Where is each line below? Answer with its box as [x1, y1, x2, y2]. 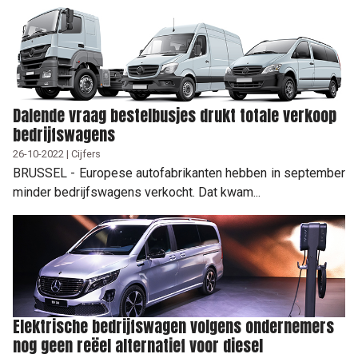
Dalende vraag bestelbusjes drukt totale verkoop [13, 102, 336, 128]
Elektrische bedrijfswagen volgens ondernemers [13, 313, 334, 339]
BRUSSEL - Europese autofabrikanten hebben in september [13, 165, 345, 181]
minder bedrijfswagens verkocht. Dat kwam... [13, 184, 261, 200]
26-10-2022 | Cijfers [13, 147, 101, 160]
